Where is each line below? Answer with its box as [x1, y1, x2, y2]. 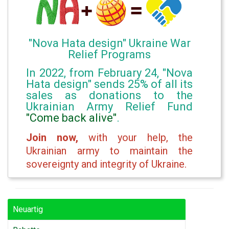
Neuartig [13, 204, 43, 215]
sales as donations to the [26, 89, 193, 102]
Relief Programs [68, 48, 151, 61]
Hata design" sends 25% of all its [26, 78, 193, 91]
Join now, [26, 131, 78, 144]
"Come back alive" [26, 111, 117, 125]
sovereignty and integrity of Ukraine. [26, 158, 187, 171]
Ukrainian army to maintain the [26, 145, 193, 157]
